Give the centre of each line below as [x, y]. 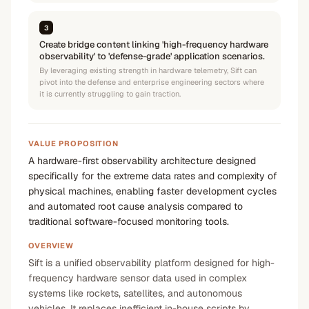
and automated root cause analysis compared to [136, 206]
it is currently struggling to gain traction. [110, 94]
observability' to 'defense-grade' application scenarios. [152, 56]
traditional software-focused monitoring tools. [129, 221]
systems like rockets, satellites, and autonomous [135, 293]
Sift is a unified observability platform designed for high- [151, 263]
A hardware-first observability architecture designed [142, 161]
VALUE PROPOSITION [73, 143]
